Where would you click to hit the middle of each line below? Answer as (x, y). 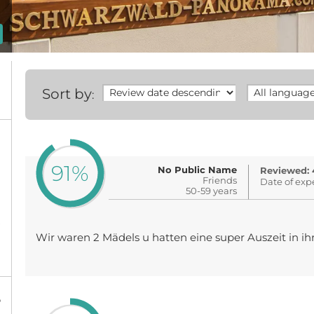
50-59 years (212, 191)
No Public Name (198, 170)
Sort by (67, 94)
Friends (220, 180)
